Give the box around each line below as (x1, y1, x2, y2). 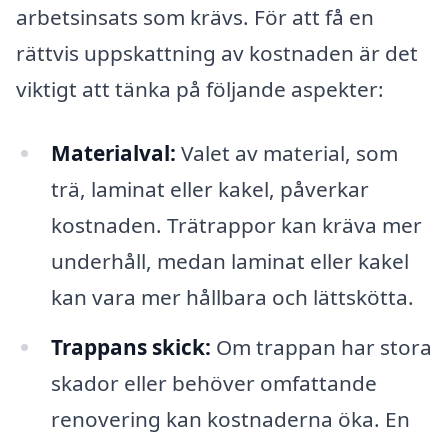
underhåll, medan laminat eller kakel (50, 246, 409, 275)
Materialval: (50, 138, 176, 167)
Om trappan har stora (210, 332, 432, 361)
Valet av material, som (175, 138, 398, 167)
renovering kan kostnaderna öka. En (50, 404, 410, 433)
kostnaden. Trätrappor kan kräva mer (50, 210, 422, 239)
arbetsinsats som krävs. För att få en (16, 3, 374, 32)
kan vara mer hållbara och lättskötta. (50, 282, 414, 311)
